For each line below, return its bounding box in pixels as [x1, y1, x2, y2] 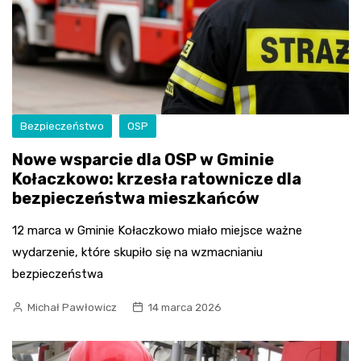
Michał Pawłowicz [27, 301, 117, 314]
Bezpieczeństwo [20, 120, 104, 133]
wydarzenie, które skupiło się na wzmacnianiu [12, 245, 263, 260]
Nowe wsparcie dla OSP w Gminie [12, 150, 274, 170]
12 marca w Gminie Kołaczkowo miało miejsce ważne [12, 223, 302, 239]
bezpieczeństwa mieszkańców [12, 189, 259, 209]
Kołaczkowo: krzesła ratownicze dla [12, 169, 301, 189]
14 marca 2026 [147, 301, 222, 314]
